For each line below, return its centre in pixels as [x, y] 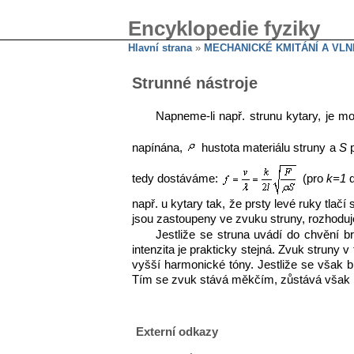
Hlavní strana [160, 48]
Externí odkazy [177, 331]
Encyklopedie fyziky [224, 28]
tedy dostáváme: [177, 179]
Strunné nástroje [195, 83]
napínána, [159, 147]
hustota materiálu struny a [268, 147]
